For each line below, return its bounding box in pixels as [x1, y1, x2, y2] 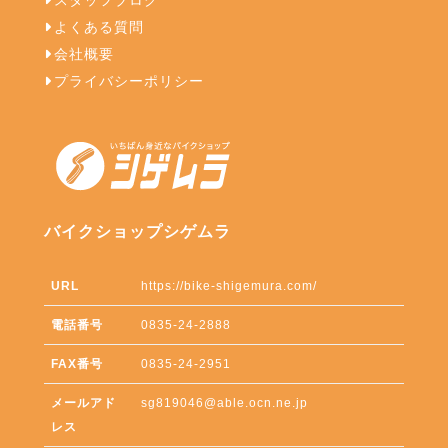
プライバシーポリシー [53, 73, 204, 89]
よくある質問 [53, 19, 144, 35]
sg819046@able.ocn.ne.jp [141, 395, 309, 410]
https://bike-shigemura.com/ [141, 278, 318, 293]
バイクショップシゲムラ [43, 221, 231, 240]
